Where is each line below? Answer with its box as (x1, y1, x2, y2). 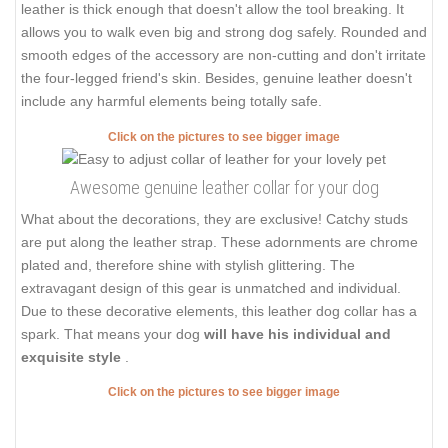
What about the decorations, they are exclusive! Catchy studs (21, 210, 408, 227)
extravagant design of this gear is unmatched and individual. (21, 279, 401, 296)
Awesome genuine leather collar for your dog (69, 176, 379, 198)
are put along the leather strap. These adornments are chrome (21, 233, 418, 250)
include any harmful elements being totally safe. (21, 93, 322, 110)
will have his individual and (204, 325, 391, 342)
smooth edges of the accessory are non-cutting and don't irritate (21, 47, 426, 64)
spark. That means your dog (21, 325, 204, 342)
